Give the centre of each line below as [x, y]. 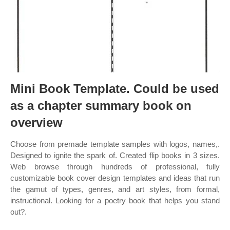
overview [36, 122]
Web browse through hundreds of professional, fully [115, 167]
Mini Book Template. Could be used [115, 89]
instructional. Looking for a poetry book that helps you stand [115, 200]
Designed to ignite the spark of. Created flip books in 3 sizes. [115, 155]
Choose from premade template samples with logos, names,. [115, 144]
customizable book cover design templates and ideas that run [115, 178]
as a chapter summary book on [101, 106]
